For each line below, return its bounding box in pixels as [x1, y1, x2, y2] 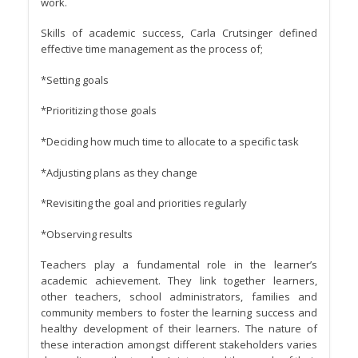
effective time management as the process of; [41, 42, 263, 57]
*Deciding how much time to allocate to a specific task [41, 134, 299, 149]
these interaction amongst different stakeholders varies [41, 337, 317, 352]
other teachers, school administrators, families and [41, 289, 317, 304]
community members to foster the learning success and [41, 305, 317, 320]
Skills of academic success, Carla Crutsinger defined [41, 26, 317, 41]
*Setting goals [41, 72, 109, 87]
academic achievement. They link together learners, [41, 273, 317, 288]
